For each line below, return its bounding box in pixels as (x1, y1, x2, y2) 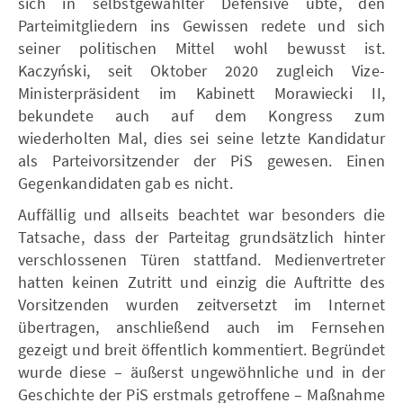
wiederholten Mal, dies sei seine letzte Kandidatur (18, 127, 385, 148)
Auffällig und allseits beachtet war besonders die (18, 203, 385, 225)
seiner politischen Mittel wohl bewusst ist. (18, 37, 385, 58)
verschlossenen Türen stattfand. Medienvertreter (18, 248, 385, 270)
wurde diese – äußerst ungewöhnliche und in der (18, 361, 385, 382)
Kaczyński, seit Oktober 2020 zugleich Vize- (18, 59, 385, 81)
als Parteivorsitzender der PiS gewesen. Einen (18, 149, 385, 171)
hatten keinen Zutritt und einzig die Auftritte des (18, 271, 385, 292)
